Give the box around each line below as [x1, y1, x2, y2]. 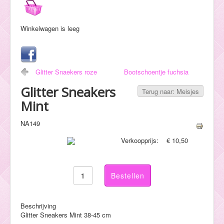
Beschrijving [20, 201, 56, 211]
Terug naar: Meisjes [142, 86, 199, 96]
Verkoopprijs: [121, 135, 161, 145]
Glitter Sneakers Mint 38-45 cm [20, 210, 111, 220]
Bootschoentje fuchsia [124, 66, 188, 76]
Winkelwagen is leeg [20, 23, 79, 33]
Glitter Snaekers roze [35, 66, 97, 76]
